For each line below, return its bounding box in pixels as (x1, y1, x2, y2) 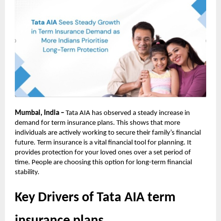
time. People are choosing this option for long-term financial (15, 159, 192, 167)
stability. (15, 169, 39, 177)
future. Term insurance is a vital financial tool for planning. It (15, 139, 191, 147)
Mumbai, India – (15, 110, 66, 117)
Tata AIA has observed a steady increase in (66, 110, 190, 117)
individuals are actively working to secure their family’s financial (15, 129, 201, 137)
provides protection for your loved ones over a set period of (15, 149, 191, 157)
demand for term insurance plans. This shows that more (15, 119, 180, 127)
